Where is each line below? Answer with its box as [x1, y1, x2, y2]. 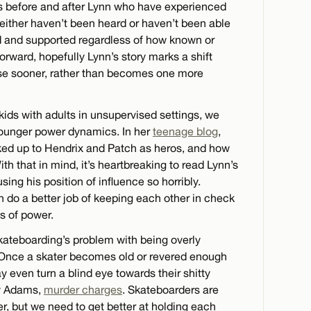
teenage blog [153, 125, 218, 138]
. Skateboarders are [122, 283, 219, 296]
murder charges [44, 283, 122, 296]
